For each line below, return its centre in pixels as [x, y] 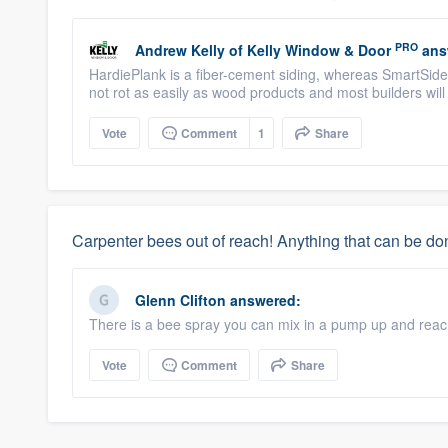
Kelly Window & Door [319, 50]
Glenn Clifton [180, 300]
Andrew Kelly [180, 50]
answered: [263, 300]
